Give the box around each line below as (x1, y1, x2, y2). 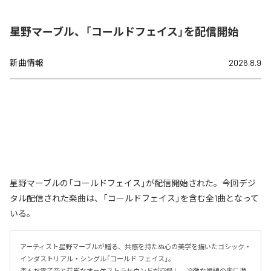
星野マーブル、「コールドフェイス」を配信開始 (10, 24, 238, 38)
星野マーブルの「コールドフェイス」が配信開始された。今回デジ (10, 177, 256, 188)
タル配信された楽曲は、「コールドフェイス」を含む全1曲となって (10, 192, 259, 203)
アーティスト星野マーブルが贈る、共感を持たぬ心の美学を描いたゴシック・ (20, 242, 251, 250)
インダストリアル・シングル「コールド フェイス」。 (20, 254, 175, 263)
